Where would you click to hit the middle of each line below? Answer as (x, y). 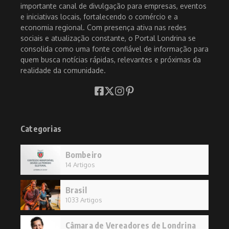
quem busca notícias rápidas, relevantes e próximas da (111, 60)
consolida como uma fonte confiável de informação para (114, 49)
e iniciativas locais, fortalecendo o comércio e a (99, 17)
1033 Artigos (84, 200)
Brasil (76, 190)
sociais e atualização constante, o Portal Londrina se (108, 38)
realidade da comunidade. (63, 71)
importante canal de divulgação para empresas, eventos (113, 6)
